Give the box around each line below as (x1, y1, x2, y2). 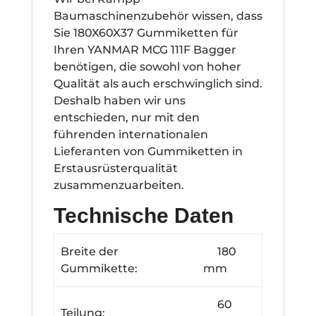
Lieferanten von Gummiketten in (53, 144, 243, 158)
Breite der (61, 244, 119, 258)
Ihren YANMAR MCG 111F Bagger (53, 42, 236, 56)
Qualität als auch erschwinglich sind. (53, 76, 262, 90)
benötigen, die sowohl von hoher (53, 59, 241, 73)
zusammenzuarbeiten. (53, 178, 184, 192)
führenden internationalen (53, 127, 208, 141)
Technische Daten (53, 203, 233, 227)
